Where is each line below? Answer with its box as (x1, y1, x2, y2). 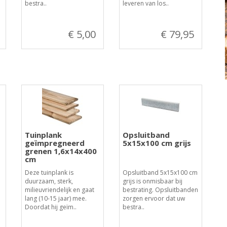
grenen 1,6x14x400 (24, 146, 97, 156)
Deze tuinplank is (24, 168, 73, 177)
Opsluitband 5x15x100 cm (123, 168, 198, 177)
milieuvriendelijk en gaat (24, 185, 94, 194)
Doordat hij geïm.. (24, 203, 77, 211)
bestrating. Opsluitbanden (123, 185, 199, 194)
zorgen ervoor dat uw (123, 194, 185, 203)
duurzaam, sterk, (24, 177, 73, 185)
